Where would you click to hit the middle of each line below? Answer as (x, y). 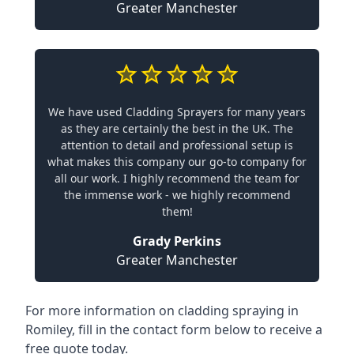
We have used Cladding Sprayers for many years (177, 111)
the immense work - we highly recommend (177, 194)
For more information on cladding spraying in (162, 310)
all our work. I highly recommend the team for (177, 178)
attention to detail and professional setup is (177, 145)
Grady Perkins (177, 241)
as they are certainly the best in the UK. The (177, 128)
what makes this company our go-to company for (177, 161)
